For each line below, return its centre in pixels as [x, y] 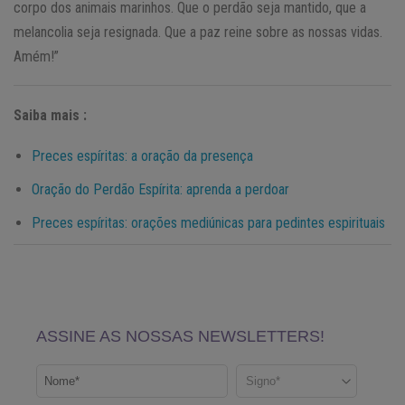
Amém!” [36, 56]
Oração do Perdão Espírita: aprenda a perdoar [160, 189]
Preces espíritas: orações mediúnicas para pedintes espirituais [208, 222]
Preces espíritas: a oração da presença [142, 155]
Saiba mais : [50, 115]
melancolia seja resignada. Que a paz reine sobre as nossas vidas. [198, 32]
